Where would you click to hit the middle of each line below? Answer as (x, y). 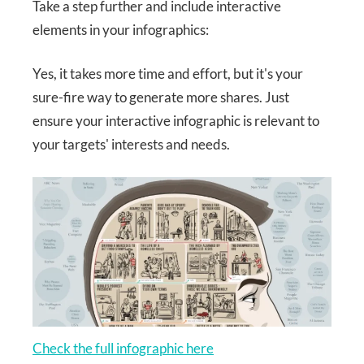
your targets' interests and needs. (131, 145)
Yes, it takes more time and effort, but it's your (168, 74)
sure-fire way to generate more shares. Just (161, 97)
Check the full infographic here (123, 348)
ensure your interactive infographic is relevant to (176, 121)
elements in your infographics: (121, 29)
